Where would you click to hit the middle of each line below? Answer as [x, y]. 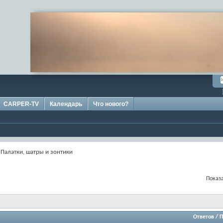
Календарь [66, 104]
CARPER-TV [21, 104]
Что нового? [111, 104]
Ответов [204, 217]
